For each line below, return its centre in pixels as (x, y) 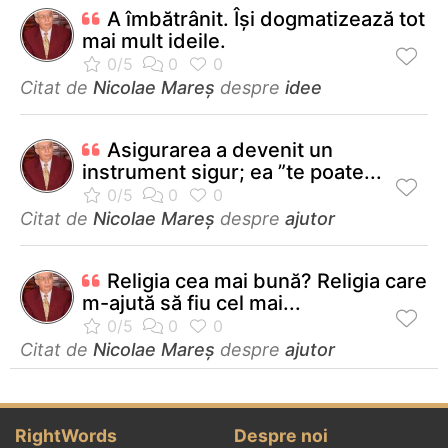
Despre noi (281, 435)
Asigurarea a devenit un (220, 149)
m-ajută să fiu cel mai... (191, 302)
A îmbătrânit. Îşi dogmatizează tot (266, 18)
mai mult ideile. (154, 40)
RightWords (66, 435)
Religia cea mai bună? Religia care (267, 280)
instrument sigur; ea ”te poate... (232, 171)
